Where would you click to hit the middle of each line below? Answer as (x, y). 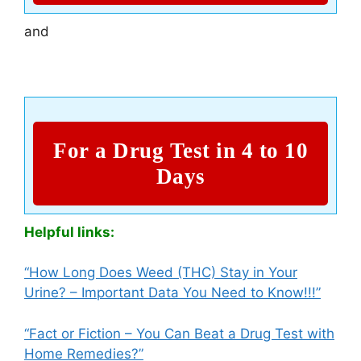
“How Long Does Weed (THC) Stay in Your (161, 273)
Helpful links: (69, 232)
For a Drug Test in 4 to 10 (180, 150)
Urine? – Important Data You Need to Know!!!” (172, 293)
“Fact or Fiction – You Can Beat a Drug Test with (179, 333)
